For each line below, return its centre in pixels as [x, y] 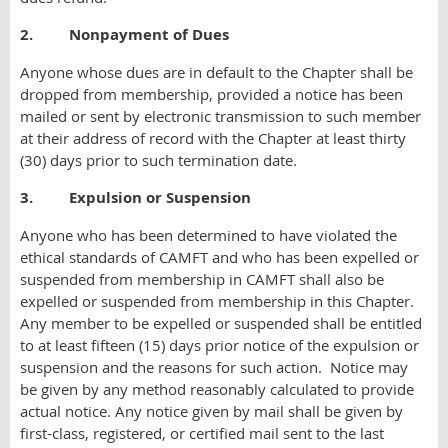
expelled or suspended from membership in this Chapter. [219, 301]
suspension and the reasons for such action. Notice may [214, 367]
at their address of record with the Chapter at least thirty [213, 138]
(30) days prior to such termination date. [158, 160]
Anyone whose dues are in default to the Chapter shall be [216, 72]
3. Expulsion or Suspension [135, 197]
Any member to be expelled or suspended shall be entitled [221, 323]
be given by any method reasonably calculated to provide [217, 389]
